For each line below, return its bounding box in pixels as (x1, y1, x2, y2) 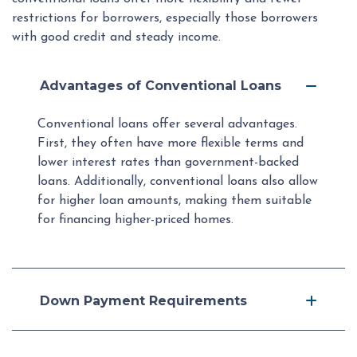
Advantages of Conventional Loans (40, 78, 281, 94)
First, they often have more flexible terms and (37, 137, 304, 151)
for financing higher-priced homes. (37, 214, 233, 227)
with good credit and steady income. (12, 31, 221, 45)
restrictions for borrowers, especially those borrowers (12, 12, 318, 25)
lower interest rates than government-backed (37, 156, 299, 170)
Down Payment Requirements (40, 293, 247, 309)
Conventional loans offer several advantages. (37, 118, 297, 131)
